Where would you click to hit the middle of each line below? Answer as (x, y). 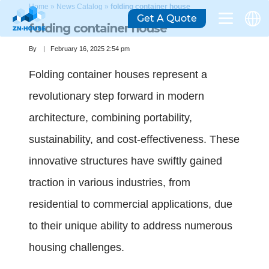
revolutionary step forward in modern (116, 96)
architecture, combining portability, (110, 118)
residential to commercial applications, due (131, 204)
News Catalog (80, 7)
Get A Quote (167, 18)
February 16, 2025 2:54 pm (90, 49)
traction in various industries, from (110, 183)
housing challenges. (77, 248)
